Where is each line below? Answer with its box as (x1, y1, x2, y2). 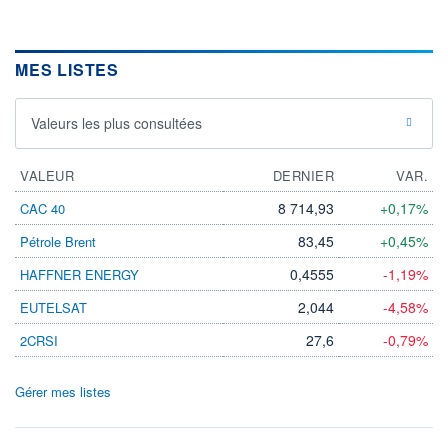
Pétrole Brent (20, 231, 96, 251)
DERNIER (272, 165, 334, 185)
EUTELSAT (20, 297, 87, 317)
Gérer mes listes (15, 381, 111, 401)
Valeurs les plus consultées (31, 112, 202, 133)
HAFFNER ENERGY (20, 264, 139, 284)
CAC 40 (20, 198, 65, 218)
